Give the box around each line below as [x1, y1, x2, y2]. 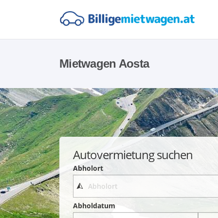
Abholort [73, 163, 104, 173]
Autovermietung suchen [73, 146, 193, 163]
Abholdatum [73, 201, 116, 211]
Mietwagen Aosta [59, 57, 149, 70]
